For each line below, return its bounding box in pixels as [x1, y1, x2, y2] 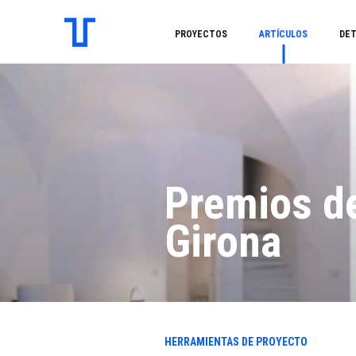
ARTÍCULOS [259, 29, 308, 40]
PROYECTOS [175, 29, 227, 40]
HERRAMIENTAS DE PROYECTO [164, 335, 308, 348]
